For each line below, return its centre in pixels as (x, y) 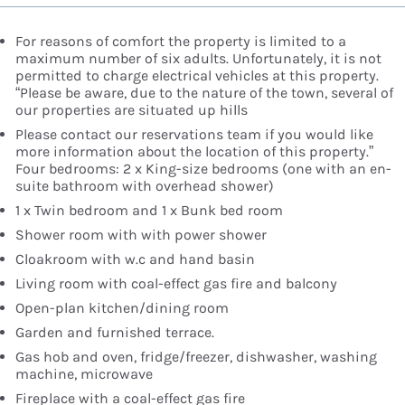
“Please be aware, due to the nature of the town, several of (204, 93)
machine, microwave (84, 374)
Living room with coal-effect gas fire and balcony (176, 284)
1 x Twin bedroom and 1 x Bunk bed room (149, 211)
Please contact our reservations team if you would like (194, 135)
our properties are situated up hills (132, 110)
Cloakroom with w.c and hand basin (135, 259)
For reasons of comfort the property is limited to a (181, 42)
